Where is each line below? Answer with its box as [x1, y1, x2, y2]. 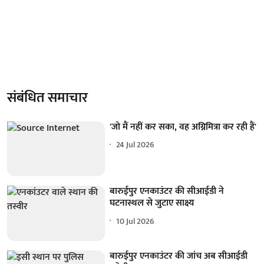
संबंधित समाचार [7, 85, 88, 110]
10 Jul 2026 [116, 214, 155, 228]
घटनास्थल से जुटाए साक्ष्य [110, 195, 194, 212]
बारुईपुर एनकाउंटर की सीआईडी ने [110, 183, 225, 200]
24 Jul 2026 [116, 138, 155, 151]
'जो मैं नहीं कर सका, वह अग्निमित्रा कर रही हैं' [110, 118, 257, 135]
